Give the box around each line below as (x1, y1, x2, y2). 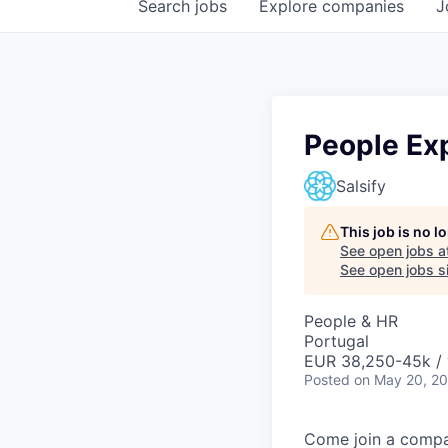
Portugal (304, 331, 369, 351)
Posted (304, 371, 350, 388)
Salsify (336, 176, 386, 196)
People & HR (304, 311, 398, 331)
